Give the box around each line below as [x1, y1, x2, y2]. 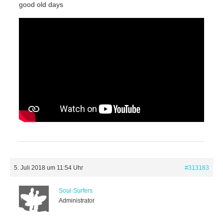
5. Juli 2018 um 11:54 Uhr [14, 164, 83, 172]
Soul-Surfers [59, 187, 93, 195]
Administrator [59, 197, 95, 205]
